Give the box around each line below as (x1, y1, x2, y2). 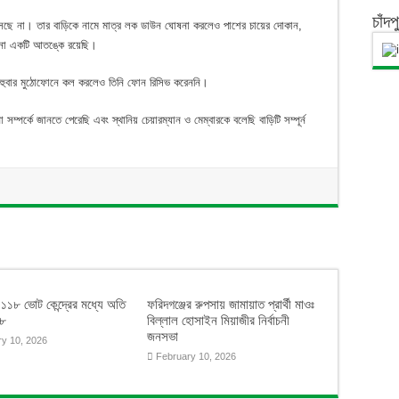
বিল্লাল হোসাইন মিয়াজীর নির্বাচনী (147, 312, 290, 328)
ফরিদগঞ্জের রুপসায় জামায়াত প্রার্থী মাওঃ (147, 296, 315, 312)
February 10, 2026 (156, 350, 237, 362)
